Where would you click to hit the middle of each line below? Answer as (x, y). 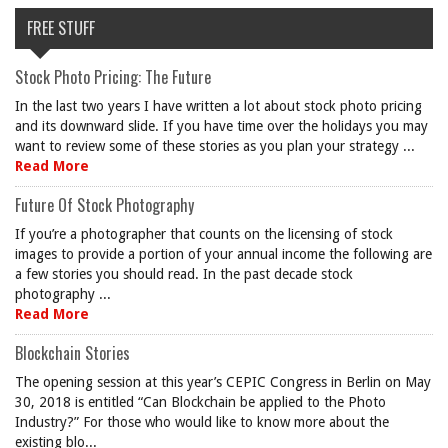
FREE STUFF (61, 28)
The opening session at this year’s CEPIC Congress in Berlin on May (223, 382)
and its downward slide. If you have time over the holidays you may (221, 126)
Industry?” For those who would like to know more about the (202, 422)
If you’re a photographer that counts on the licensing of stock (204, 234)
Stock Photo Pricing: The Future (113, 77)
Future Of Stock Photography (104, 205)
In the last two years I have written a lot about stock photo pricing (218, 106)
